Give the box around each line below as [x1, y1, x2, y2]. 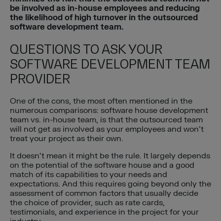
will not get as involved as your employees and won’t [10, 124, 204, 135]
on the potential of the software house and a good [10, 160, 194, 171]
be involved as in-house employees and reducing [10, 3, 200, 13]
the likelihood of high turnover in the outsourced [10, 12, 198, 23]
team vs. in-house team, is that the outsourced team [10, 115, 203, 125]
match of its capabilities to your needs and [10, 170, 167, 180]
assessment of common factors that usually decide [10, 188, 198, 199]
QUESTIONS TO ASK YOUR [10, 42, 162, 57]
